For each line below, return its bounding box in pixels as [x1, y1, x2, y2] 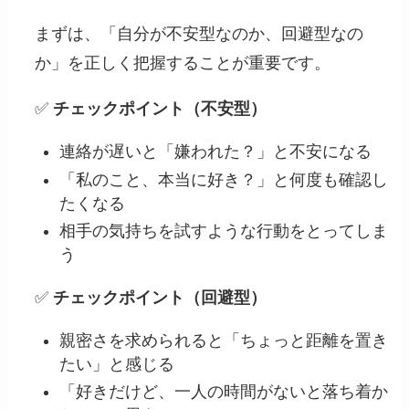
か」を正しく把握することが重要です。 [35, 54, 331, 73]
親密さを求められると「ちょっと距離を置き [59, 330, 389, 350]
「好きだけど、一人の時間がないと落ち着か [59, 383, 389, 402]
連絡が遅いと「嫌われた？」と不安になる [59, 142, 372, 162]
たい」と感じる [59, 354, 175, 373]
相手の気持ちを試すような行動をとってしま [59, 222, 389, 241]
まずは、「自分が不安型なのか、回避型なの [35, 25, 364, 44]
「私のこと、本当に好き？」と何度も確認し [59, 170, 389, 189]
